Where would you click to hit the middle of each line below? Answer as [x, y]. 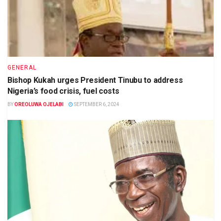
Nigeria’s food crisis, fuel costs [63, 91]
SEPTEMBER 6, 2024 [96, 104]
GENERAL [22, 67]
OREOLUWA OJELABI [39, 104]
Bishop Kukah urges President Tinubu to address [95, 80]
